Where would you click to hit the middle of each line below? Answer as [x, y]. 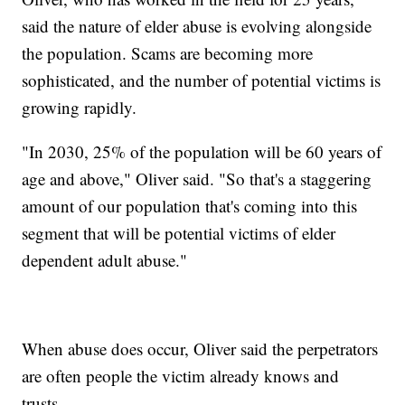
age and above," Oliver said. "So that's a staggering [197, 179]
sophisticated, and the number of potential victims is [202, 80]
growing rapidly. [80, 108]
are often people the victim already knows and [181, 376]
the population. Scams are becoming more [168, 53]
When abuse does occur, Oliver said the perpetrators [200, 349]
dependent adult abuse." [105, 260]
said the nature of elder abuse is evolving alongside [197, 26]
